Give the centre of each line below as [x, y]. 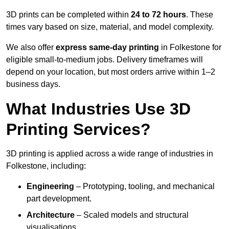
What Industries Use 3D [98, 109]
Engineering [50, 187]
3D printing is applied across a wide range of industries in [110, 154]
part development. [59, 199]
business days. [33, 84]
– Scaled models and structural [132, 215]
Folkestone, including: [46, 166]
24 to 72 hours [158, 15]
